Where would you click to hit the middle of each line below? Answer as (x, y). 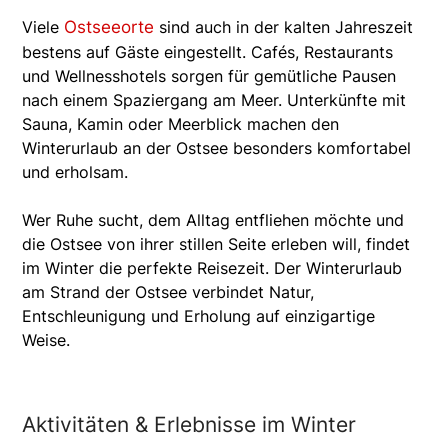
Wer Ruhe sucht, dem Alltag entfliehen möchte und (213, 219)
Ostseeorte (109, 26)
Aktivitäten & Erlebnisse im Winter (189, 424)
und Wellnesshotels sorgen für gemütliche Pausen (209, 75)
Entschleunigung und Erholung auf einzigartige (199, 315)
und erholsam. (75, 171)
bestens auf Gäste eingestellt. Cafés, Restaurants (208, 51)
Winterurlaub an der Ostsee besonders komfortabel (217, 147)
